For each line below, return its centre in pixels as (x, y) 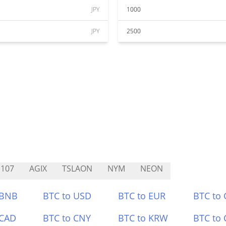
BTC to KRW (143, 218)
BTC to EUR (142, 196)
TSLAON (77, 168)
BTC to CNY (67, 218)
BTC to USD (67, 196)
